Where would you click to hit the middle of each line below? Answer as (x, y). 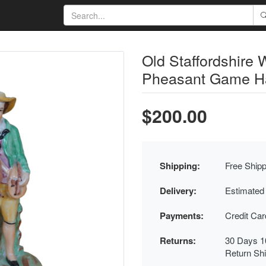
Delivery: (178, 191)
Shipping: (180, 166)
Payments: (182, 216)
